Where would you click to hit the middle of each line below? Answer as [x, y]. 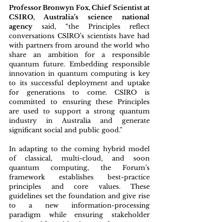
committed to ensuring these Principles [79, 102]
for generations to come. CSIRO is [79, 92]
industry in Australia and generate [79, 121]
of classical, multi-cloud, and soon [79, 158]
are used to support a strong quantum [79, 111]
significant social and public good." [66, 130]
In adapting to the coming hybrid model [79, 149]
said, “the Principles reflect [91, 27]
